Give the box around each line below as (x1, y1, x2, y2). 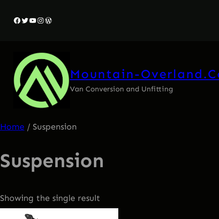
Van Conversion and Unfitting (69, 84, 173, 93)
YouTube (28, 15, 61, 24)
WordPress (44, 15, 83, 24)
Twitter (20, 15, 47, 24)
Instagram (36, 15, 76, 24)
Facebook (12, 15, 49, 24)
